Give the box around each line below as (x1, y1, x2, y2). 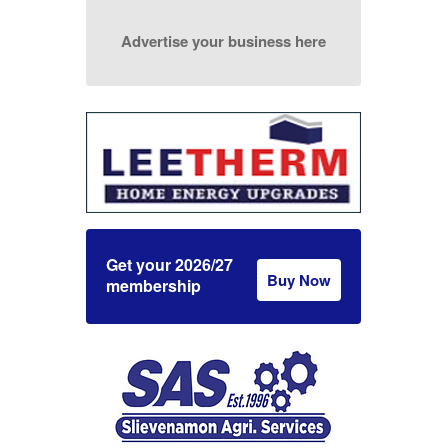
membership (106, 274, 202, 298)
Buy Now (267, 269, 332, 292)
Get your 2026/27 (106, 253, 234, 277)
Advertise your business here (121, 30, 327, 53)
